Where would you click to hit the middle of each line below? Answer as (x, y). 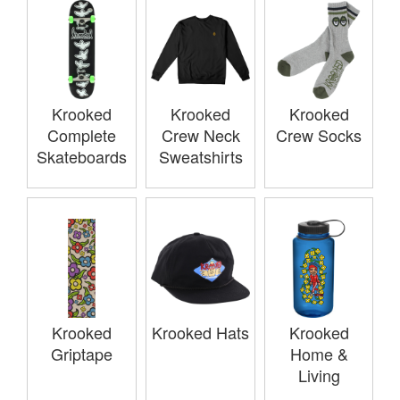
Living (319, 375)
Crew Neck (200, 135)
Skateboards (82, 157)
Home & (319, 354)
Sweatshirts (200, 157)
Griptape (82, 354)
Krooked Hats (200, 333)
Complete (82, 135)
